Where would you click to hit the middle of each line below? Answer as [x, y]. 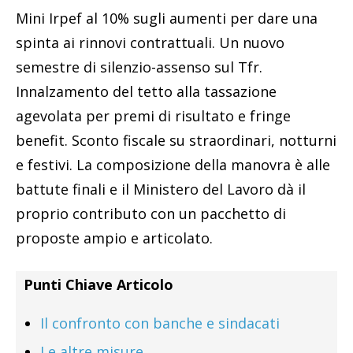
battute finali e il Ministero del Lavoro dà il [161, 189]
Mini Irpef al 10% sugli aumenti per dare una [167, 18]
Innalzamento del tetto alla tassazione [146, 91]
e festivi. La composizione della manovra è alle [173, 164]
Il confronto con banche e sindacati [160, 323]
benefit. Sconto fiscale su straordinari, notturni [176, 140]
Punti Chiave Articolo [98, 284]
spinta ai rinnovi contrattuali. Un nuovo [150, 42]
